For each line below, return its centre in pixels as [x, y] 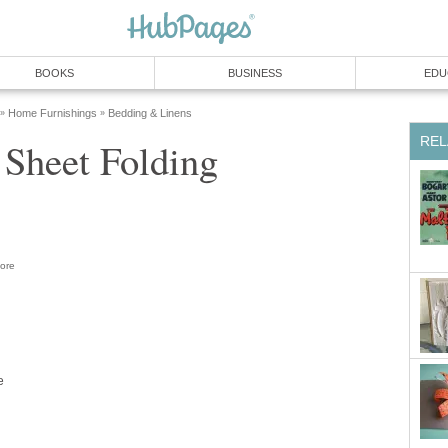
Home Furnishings [52, 113]
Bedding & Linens [150, 113]
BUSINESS [255, 73]
